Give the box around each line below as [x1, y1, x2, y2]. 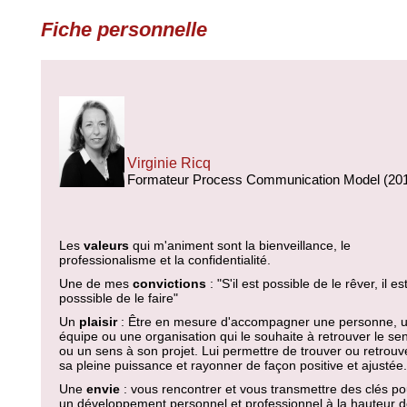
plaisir [75, 314, 117, 329]
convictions [129, 276, 206, 291]
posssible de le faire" [59, 291, 178, 305]
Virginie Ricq [127, 155, 211, 171]
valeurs [84, 238, 129, 253]
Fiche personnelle [41, 18, 207, 41]
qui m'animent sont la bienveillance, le [129, 238, 351, 253]
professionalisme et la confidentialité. [59, 253, 271, 267]
